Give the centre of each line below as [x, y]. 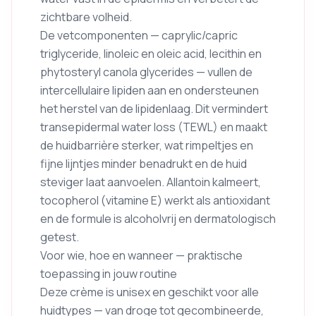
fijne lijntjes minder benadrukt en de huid [144, 164]
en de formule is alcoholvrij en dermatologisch [158, 219]
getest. [60, 237]
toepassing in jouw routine [109, 274]
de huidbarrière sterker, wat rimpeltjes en [147, 145]
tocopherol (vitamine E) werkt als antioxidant [155, 200]
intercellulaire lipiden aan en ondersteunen [150, 90]
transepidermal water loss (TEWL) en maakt [154, 127]
